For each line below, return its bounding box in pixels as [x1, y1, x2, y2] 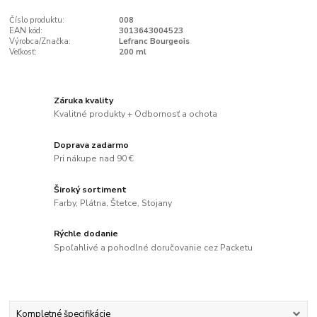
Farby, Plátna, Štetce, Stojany [54, 197, 173, 209]
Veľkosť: [9, 47, 38, 58]
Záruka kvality [54, 94, 114, 106]
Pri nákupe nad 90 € [54, 153, 134, 165]
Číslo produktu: [9, 15, 65, 26]
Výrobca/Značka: [9, 36, 71, 47]
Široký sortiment [54, 183, 127, 195]
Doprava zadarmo [54, 139, 129, 151]
